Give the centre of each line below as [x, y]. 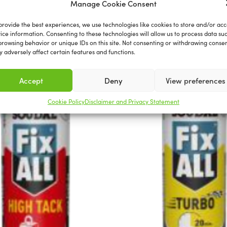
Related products [113, 12]
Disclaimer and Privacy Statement [132, 101]
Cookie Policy [66, 101]
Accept [31, 80]
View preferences [195, 80]
